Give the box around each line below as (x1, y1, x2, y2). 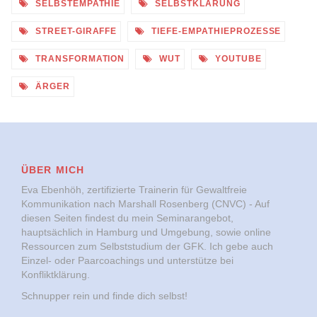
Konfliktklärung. (21, 269, 90, 280)
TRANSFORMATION (32, 54, 125, 64)
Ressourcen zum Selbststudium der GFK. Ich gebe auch (21, 241, 273, 252)
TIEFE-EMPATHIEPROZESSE (149, 26, 282, 36)
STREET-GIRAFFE (32, 26, 117, 36)
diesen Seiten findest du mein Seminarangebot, (21, 212, 234, 224)
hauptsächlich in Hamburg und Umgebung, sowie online (21, 226, 271, 238)
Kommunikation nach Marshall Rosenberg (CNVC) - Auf (21, 198, 270, 209)
